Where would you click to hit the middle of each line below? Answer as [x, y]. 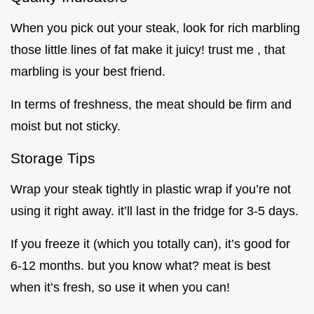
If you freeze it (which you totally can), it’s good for [150, 244]
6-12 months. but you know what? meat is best [141, 266]
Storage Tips [53, 158]
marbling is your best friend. [88, 72]
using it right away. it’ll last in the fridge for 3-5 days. [155, 211]
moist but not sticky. [66, 127]
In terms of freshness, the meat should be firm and [151, 105]
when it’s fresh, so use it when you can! [120, 288]
